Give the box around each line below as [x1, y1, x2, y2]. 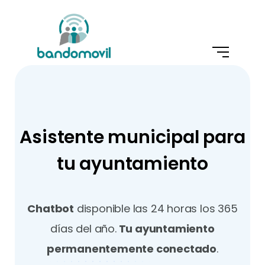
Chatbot [27, 201, 74, 216]
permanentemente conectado [47, 241, 217, 256]
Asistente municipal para [20, 125, 245, 150]
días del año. [50, 221, 117, 236]
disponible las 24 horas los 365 [74, 201, 238, 216]
